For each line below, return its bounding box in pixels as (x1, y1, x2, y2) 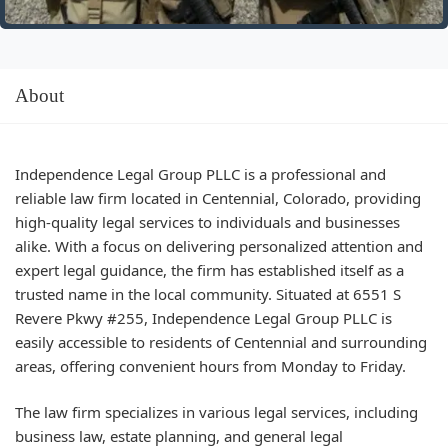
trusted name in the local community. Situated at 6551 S (15, 283, 401, 304)
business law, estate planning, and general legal (15, 426, 343, 446)
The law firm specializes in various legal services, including (15, 402, 418, 422)
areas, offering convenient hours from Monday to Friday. (15, 355, 406, 376)
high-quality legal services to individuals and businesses (15, 211, 400, 232)
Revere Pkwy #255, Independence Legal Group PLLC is (15, 307, 392, 328)
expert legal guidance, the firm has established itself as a (15, 259, 404, 280)
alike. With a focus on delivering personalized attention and (15, 235, 423, 256)
